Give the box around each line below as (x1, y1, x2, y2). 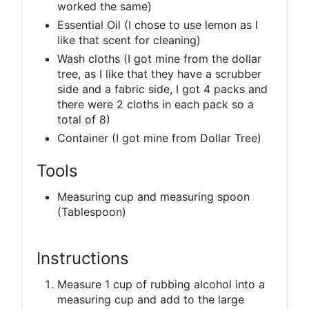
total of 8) (57, 112, 110, 126)
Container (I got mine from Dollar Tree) (57, 130, 261, 145)
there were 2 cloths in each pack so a (57, 97, 254, 111)
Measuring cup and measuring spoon (57, 189, 250, 203)
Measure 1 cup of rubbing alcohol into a (57, 277, 265, 291)
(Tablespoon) (57, 204, 126, 219)
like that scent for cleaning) (57, 32, 201, 47)
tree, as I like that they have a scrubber (57, 66, 261, 81)
